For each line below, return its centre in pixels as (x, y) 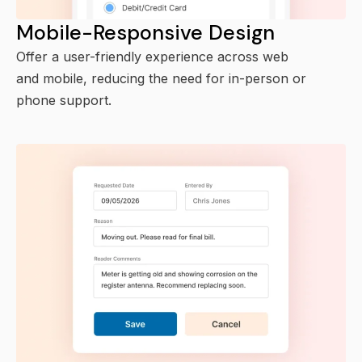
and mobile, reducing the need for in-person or (161, 79)
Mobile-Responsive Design (145, 33)
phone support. (64, 101)
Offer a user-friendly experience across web (152, 57)
